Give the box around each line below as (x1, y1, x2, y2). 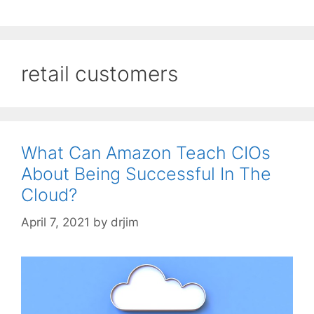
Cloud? (21, 184, 77, 206)
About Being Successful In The (21, 163, 271, 185)
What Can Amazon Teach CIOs (21, 142, 271, 164)
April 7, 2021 (21, 214, 90, 229)
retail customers (21, 61, 178, 87)
